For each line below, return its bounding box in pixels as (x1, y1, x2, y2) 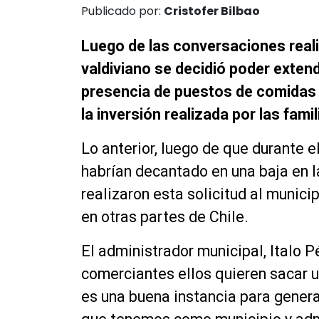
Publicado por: (81, 3, 164, 20)
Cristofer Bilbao (164, 3, 260, 20)
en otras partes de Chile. (81, 207, 249, 226)
